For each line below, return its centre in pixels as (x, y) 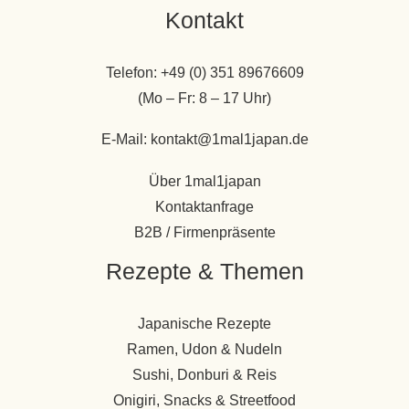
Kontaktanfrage (204, 206)
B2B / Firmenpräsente (204, 232)
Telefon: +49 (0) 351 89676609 (204, 72)
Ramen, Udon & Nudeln (204, 349)
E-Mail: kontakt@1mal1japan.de (204, 140)
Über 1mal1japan (204, 181)
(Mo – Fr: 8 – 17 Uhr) (204, 98)
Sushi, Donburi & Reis (204, 374)
